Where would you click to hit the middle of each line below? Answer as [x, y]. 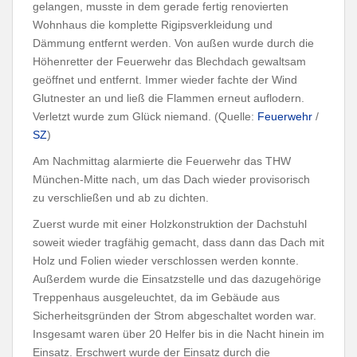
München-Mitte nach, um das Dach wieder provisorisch [171, 179]
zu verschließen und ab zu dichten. [121, 198]
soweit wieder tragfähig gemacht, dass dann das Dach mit [178, 242]
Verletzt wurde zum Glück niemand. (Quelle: [145, 116]
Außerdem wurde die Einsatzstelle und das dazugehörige [177, 279]
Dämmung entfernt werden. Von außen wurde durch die [173, 43]
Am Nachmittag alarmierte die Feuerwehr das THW [162, 161]
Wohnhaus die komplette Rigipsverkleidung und [153, 25]
